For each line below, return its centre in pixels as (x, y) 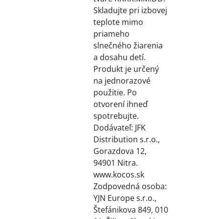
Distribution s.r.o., (126, 139)
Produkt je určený (126, 69)
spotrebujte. (116, 116)
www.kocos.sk (119, 174)
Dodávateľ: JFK (119, 127)
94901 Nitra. (115, 163)
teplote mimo (118, 22)
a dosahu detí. (119, 57)
